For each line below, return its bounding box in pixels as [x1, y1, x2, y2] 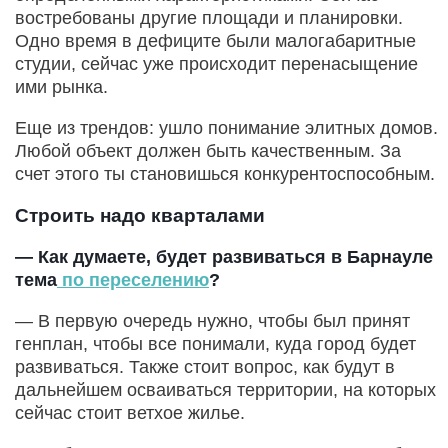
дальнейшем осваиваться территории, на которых [15, 379, 436, 400]
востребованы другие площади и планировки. [15, 7, 403, 28]
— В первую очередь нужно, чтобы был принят [15, 310, 410, 331]
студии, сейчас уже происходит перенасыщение [15, 53, 418, 74]
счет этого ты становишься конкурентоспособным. [15, 163, 435, 184]
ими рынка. [15, 76, 108, 97]
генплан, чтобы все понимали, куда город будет [15, 333, 416, 354]
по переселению [57, 269, 209, 290]
